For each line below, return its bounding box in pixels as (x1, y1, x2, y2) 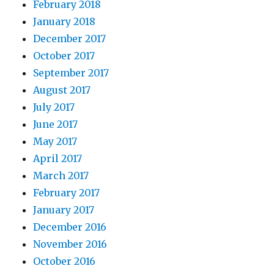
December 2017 (33, 32, 106, 45)
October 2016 (33, 255, 96, 268)
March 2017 (33, 169, 89, 182)
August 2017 (33, 84, 91, 97)
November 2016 (33, 238, 108, 251)
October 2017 (33, 50, 95, 62)
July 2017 (33, 101, 75, 114)
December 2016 (33, 221, 107, 234)
